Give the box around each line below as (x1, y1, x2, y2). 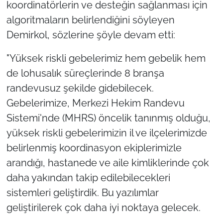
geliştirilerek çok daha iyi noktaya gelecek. (6, 201, 201, 214)
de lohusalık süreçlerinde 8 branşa (6, 67, 164, 79)
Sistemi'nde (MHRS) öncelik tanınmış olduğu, (6, 111, 211, 124)
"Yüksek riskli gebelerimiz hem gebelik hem (6, 52, 206, 64)
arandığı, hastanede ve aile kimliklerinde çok (6, 156, 209, 169)
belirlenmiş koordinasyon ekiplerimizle (6, 141, 182, 154)
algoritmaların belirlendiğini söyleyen (6, 13, 175, 26)
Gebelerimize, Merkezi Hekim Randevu (6, 97, 185, 109)
